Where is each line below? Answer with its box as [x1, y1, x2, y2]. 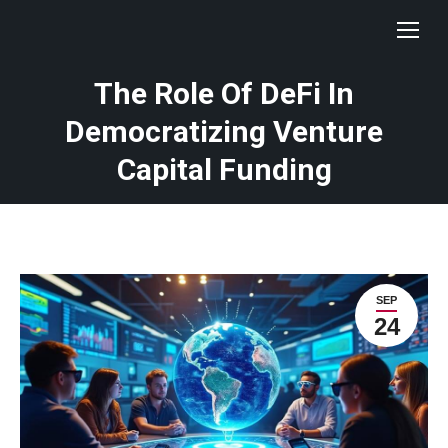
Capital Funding [116, 152, 332, 187]
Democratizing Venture [65, 114, 383, 149]
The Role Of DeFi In [94, 76, 354, 111]
